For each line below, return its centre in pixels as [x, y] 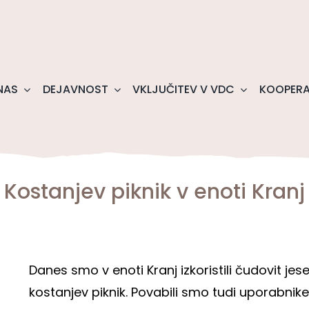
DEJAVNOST [75, 90]
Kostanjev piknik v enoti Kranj [154, 192]
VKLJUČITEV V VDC [184, 90]
